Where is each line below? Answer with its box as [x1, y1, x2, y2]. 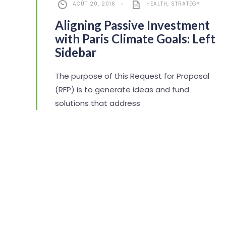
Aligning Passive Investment [55, 17, 210, 32]
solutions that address [55, 97, 140, 108]
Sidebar [55, 44, 96, 60]
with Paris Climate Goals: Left [55, 31, 215, 46]
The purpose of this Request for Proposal [55, 70, 209, 81]
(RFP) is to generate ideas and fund [55, 84, 189, 95]
